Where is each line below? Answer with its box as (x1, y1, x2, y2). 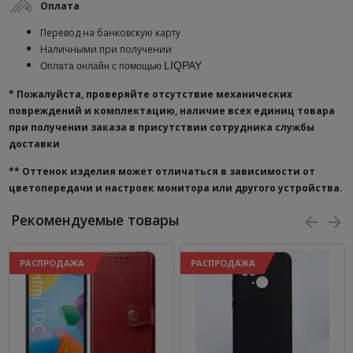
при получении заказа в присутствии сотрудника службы (8, 121, 314, 134)
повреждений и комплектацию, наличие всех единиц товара (8, 104, 335, 117)
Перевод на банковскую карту (39, 26, 180, 39)
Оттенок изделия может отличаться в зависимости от (21, 165, 315, 178)
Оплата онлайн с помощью (39, 61, 164, 72)
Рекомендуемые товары (11, 210, 179, 229)
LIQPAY (163, 59, 202, 72)
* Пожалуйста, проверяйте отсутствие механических (8, 87, 292, 101)
